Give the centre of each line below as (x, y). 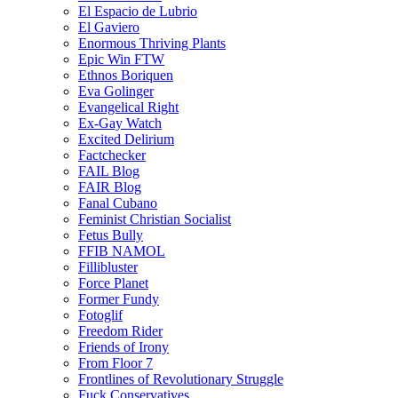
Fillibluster (108, 267)
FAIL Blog (109, 171)
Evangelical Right (128, 107)
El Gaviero (109, 27)
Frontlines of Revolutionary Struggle (181, 378)
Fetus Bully (111, 235)
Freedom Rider (120, 330)
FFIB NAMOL (122, 251)
